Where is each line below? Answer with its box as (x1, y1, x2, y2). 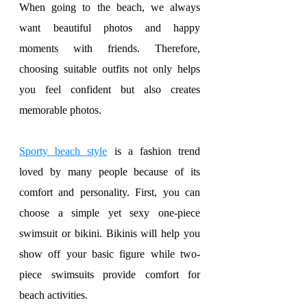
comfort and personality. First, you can (19, 186, 200, 198)
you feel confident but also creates (19, 84, 200, 95)
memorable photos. (19, 104, 101, 116)
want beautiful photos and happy (19, 22, 200, 34)
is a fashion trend (107, 145, 201, 157)
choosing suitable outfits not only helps (19, 63, 200, 75)
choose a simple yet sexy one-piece (19, 207, 200, 219)
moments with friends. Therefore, (19, 42, 200, 54)
